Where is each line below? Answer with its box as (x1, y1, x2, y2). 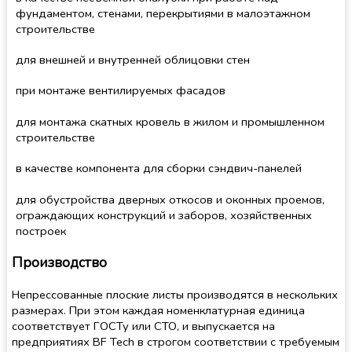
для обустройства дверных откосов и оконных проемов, (15, 191, 324, 207)
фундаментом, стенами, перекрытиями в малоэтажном (15, 5, 310, 21)
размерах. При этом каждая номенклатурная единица (12, 302, 306, 319)
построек (15, 222, 66, 239)
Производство (12, 254, 108, 273)
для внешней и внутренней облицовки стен (15, 52, 250, 68)
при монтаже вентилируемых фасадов (15, 82, 225, 99)
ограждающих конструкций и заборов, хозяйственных (15, 207, 312, 223)
